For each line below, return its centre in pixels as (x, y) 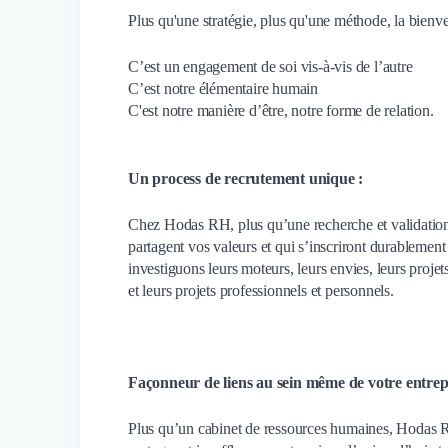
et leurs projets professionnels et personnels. (261, 290)
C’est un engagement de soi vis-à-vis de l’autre (270, 66)
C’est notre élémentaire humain (223, 88)
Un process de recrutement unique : (246, 178)
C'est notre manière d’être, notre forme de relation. (281, 110)
